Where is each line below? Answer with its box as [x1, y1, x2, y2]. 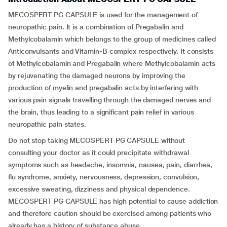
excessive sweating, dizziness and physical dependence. [8, 185, 190, 193]
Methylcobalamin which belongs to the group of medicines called [8, 35, 216, 43]
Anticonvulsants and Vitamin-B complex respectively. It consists [8, 47, 213, 55]
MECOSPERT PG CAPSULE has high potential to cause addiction [8, 197, 218, 205]
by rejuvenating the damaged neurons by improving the [8, 71, 185, 80]
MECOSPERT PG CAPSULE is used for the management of [8, 11, 198, 19]
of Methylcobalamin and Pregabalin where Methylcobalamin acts [8, 59, 216, 67]
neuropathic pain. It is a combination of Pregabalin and [8, 23, 183, 31]
